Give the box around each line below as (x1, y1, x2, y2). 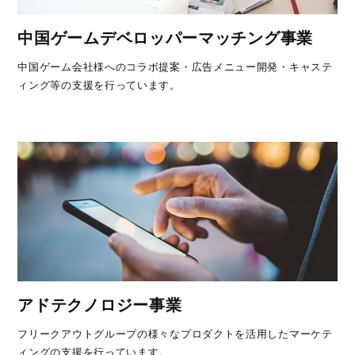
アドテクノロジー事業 (17, 296, 182, 315)
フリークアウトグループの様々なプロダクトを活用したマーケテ (17, 328, 333, 341)
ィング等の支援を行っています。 (17, 78, 181, 91)
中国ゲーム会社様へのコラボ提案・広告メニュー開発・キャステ (17, 60, 333, 73)
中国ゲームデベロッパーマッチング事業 (17, 28, 313, 48)
